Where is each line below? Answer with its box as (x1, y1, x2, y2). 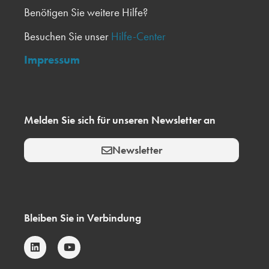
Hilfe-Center (111, 29, 166, 43)
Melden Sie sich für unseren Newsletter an (24, 113, 216, 127)
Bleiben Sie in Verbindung (24, 211, 141, 225)
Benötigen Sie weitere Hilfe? (24, 5, 148, 20)
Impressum (24, 52, 80, 67)
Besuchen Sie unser (24, 29, 111, 43)
